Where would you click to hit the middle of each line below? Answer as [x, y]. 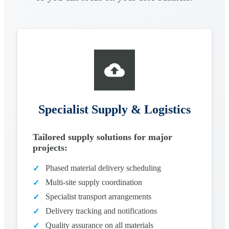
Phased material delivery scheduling [103, 168]
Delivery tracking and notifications [101, 211]
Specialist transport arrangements [98, 197]
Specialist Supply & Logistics [114, 110]
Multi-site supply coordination [94, 182]
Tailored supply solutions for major [102, 137]
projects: [50, 148]
